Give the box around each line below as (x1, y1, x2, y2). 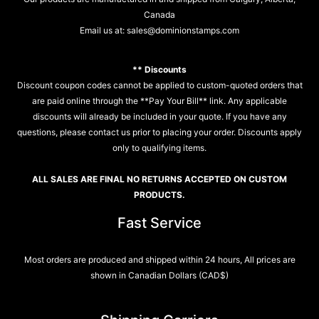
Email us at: (80, 24, 125, 36)
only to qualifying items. (113, 142, 206, 154)
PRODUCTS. (134, 189, 185, 201)
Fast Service (117, 214, 202, 232)
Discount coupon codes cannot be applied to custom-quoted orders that (16, 80, 303, 91)
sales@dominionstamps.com (125, 24, 239, 36)
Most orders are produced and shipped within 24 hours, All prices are (23, 254, 296, 266)
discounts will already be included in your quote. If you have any (32, 111, 287, 122)
